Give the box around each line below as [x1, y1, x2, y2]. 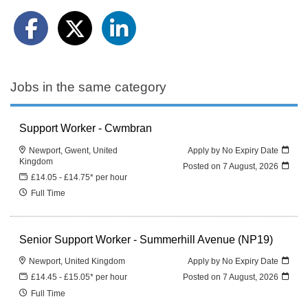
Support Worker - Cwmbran [19, 122, 153, 135]
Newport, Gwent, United [29, 145, 118, 155]
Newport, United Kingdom [29, 256, 126, 266]
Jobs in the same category [10, 79, 166, 94]
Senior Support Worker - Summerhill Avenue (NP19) [19, 232, 274, 245]
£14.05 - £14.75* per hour [31, 172, 128, 181]
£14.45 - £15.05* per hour [31, 272, 128, 282]
